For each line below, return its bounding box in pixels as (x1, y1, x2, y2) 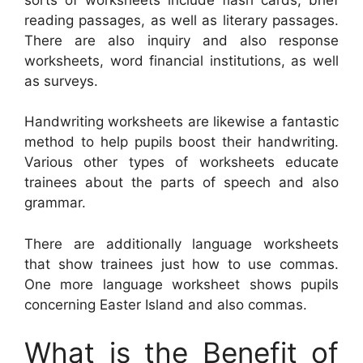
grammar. (24, 194, 86, 211)
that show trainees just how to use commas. (24, 255, 339, 272)
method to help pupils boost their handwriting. (24, 134, 339, 151)
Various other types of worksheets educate (24, 154, 339, 171)
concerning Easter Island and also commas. (24, 296, 307, 313)
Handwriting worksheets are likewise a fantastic (24, 113, 339, 130)
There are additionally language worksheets (24, 235, 339, 252)
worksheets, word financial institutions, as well (24, 52, 339, 69)
